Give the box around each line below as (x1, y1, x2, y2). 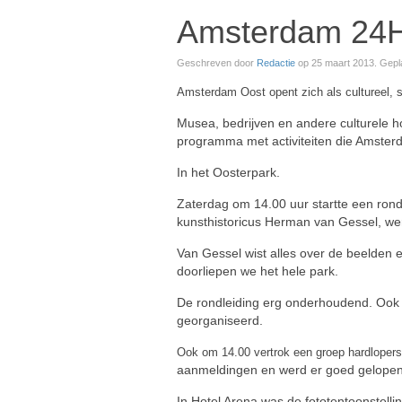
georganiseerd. (177, 313, 263, 328)
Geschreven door (177, 57, 257, 68)
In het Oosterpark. (177, 165, 280, 179)
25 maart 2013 (311, 57, 374, 68)
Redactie (257, 57, 295, 68)
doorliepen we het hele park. (177, 264, 338, 278)
